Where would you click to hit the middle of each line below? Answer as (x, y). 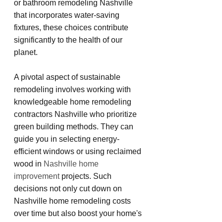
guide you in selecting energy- (67, 139)
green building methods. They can (75, 126)
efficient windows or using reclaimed (79, 151)
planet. (26, 52)
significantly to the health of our (69, 40)
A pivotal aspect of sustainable (68, 77)
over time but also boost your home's (79, 213)
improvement (37, 176)
